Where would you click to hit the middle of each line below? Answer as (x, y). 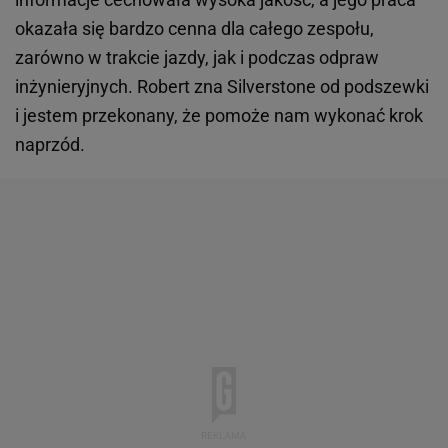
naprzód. (50, 145)
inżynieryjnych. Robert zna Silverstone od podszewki (222, 87)
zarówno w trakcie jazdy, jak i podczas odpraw (197, 58)
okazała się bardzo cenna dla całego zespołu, (194, 29)
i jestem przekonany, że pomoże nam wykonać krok (219, 116)
